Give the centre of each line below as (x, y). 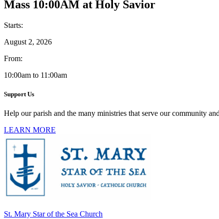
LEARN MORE (30, 130)
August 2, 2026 (28, 42)
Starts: (13, 25)
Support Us (19, 94)
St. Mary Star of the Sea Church (53, 214)
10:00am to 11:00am (35, 75)
